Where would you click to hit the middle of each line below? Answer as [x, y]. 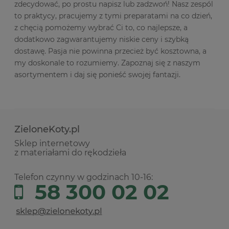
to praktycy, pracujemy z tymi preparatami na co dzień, [113, 16]
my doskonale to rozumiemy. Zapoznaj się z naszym [107, 63]
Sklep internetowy [52, 144]
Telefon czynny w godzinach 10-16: [84, 177]
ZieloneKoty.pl [47, 130]
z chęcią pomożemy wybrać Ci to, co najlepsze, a [101, 28]
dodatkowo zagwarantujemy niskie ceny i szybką [101, 40]
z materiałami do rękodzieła [70, 153]
